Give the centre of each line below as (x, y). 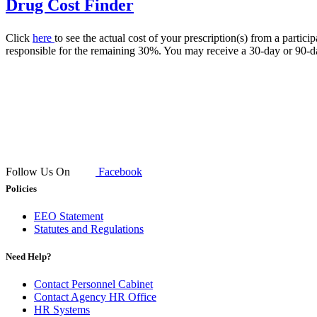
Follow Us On (39, 172)
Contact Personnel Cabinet (93, 284)
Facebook (119, 172)
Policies (21, 188)
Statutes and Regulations (89, 229)
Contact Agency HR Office (95, 297)
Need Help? (29, 256)
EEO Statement (69, 216)
